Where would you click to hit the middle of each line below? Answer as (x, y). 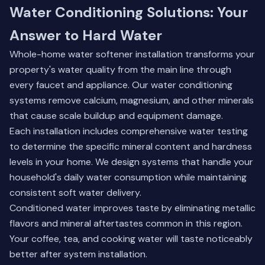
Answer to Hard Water (86, 35)
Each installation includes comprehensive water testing (129, 131)
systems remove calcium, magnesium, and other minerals (132, 100)
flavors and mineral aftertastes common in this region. (126, 223)
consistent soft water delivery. (75, 193)
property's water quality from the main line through (120, 70)
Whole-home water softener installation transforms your (132, 54)
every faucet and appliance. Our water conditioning (121, 85)
